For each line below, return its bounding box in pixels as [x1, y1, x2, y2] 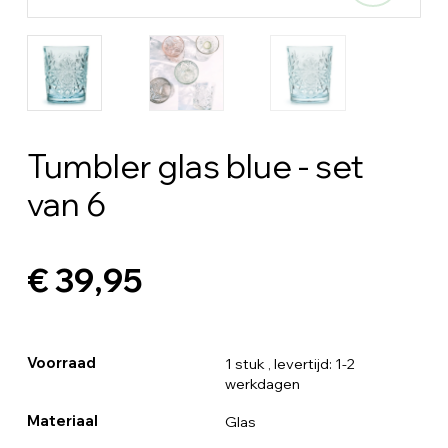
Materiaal [26, 411, 98, 430]
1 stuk [224, 354, 265, 373]
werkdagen [224, 374, 300, 393]
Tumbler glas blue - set [26, 144, 364, 186]
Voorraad [26, 353, 96, 372]
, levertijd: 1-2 [267, 354, 355, 373]
